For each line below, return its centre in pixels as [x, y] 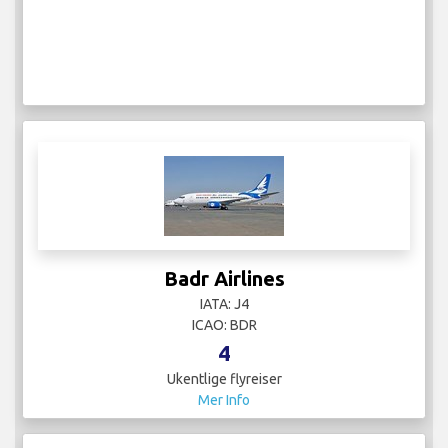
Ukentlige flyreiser [224, 379]
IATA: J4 [224, 304]
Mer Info [224, 400]
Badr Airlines [224, 279]
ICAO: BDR [224, 325]
